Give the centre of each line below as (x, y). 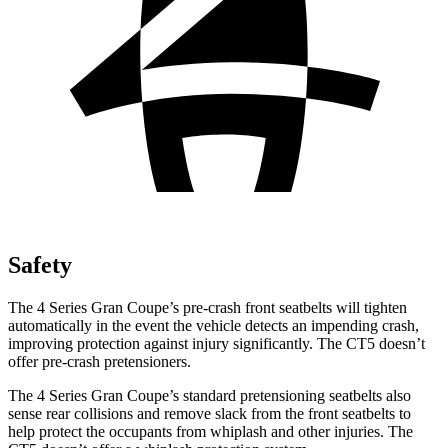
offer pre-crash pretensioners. (99, 361)
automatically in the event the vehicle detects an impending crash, (213, 325)
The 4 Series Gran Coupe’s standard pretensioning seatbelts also (209, 395)
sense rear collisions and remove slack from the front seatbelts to (209, 413)
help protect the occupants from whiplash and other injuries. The (210, 431)
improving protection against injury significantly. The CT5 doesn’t (216, 343)
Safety (40, 264)
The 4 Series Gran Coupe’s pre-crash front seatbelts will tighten (207, 307)
